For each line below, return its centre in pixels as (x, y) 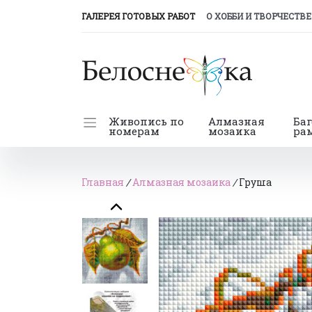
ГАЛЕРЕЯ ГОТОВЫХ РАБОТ (138, 16)
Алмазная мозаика (182, 182)
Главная (104, 182)
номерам (134, 131)
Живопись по (146, 121)
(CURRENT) (218, 15)
